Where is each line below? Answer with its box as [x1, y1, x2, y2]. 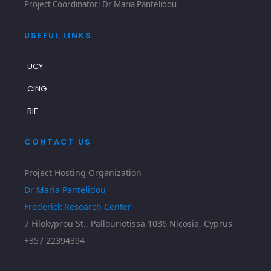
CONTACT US [24, 135, 92, 148]
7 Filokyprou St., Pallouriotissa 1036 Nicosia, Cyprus [24, 217, 233, 229]
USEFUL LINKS [24, 29, 93, 41]
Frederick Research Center [24, 200, 132, 212]
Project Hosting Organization [24, 166, 142, 178]
